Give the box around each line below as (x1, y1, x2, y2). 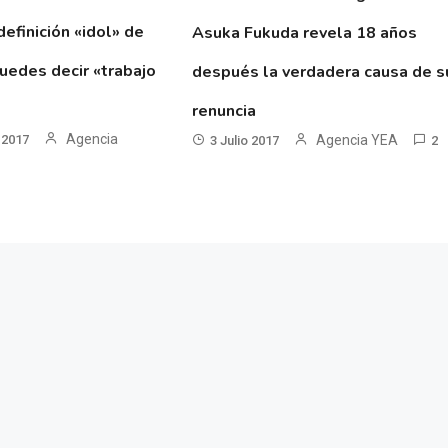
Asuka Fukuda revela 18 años (192, 22, 418, 45)
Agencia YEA (316, 132, 399, 149)
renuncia (192, 100, 257, 123)
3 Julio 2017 (210, 133, 280, 149)
